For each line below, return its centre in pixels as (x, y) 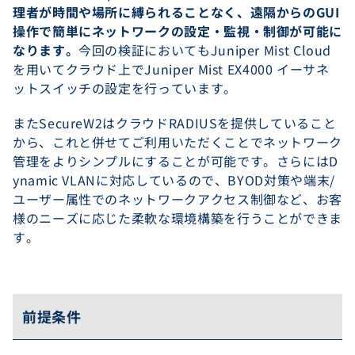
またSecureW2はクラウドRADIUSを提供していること (175, 123)
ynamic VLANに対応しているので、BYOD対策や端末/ (174, 180)
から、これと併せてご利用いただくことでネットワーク (177, 142)
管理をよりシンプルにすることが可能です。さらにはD (176, 161)
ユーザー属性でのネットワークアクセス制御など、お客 (177, 199)
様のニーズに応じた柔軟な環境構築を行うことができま (177, 218)
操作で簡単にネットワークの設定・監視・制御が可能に (177, 31)
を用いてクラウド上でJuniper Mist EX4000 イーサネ (171, 69)
